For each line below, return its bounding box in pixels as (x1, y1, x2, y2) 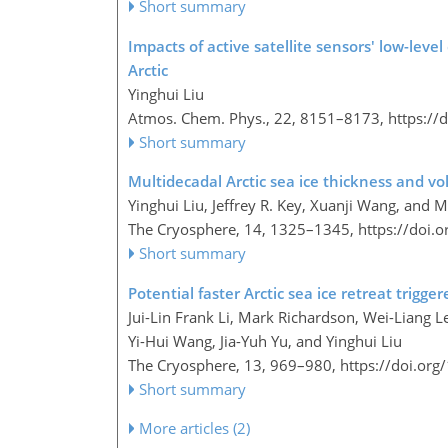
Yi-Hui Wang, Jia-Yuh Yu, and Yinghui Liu (128, 331, 402, 352)
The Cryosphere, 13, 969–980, (128, 355, 340, 376)
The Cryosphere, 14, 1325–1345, (128, 219, 358, 240)
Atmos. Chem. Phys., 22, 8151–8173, (128, 108, 388, 129)
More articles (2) (139, 418, 251, 439)
